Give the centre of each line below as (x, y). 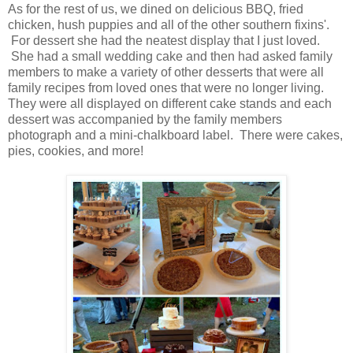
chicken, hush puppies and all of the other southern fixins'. (169, 24)
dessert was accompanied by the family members (145, 119)
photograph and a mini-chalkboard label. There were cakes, (175, 135)
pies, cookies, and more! (80, 150)
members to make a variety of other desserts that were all (166, 72)
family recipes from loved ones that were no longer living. (166, 87)
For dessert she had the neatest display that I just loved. (164, 40)
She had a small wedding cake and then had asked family (170, 56)
